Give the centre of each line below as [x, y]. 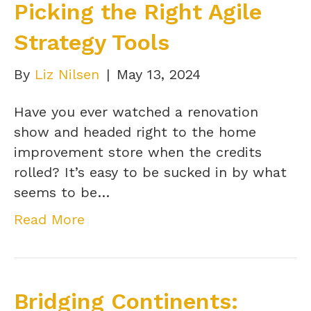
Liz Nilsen [67, 75]
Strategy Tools [92, 43]
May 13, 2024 [159, 75]
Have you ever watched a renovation [136, 112]
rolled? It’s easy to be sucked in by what [150, 173]
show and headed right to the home [135, 132]
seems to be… [62, 193]
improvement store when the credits [138, 152]
